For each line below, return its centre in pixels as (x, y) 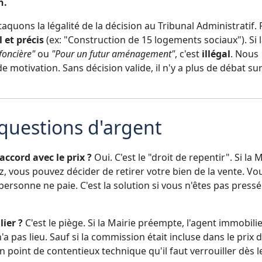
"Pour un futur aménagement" (113, 54)
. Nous (244, 54)
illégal (216, 54)
